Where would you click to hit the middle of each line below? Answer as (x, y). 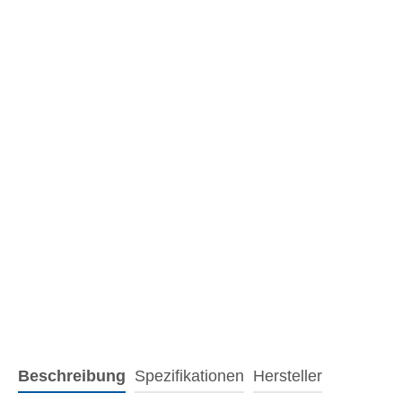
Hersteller (288, 376)
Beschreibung (72, 376)
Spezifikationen (189, 376)
